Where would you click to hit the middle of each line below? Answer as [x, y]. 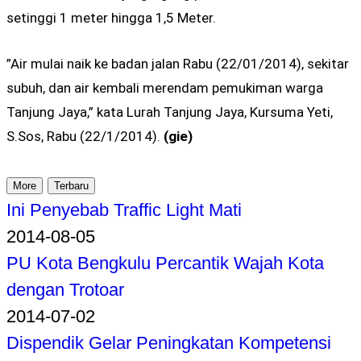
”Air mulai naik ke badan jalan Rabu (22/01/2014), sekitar [178, 63]
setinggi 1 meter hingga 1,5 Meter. [111, 17]
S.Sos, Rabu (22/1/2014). [83, 136]
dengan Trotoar [65, 289]
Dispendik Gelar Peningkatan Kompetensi [169, 342]
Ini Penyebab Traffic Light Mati [124, 210]
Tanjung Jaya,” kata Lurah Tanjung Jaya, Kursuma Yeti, [170, 112]
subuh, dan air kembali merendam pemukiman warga [165, 87]
